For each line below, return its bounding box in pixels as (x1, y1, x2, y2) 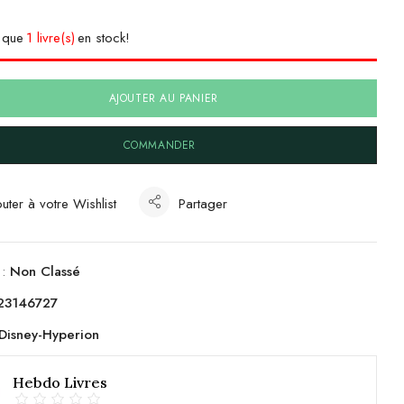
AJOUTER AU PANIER (108, 89, 218, 106)
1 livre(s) (26, 27, 76, 48)
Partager (179, 193, 228, 214)
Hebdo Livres (13, 373, 108, 392)
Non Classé (10, 261, 81, 281)
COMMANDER (123, 136, 196, 153)
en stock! (78, 27, 131, 48)
